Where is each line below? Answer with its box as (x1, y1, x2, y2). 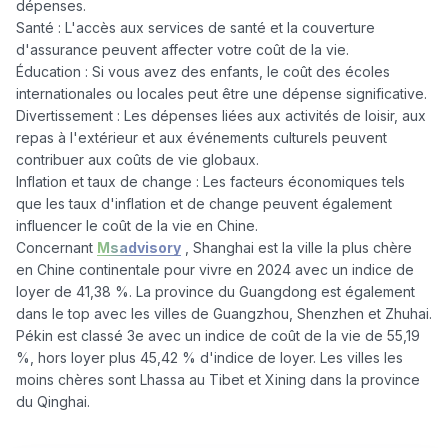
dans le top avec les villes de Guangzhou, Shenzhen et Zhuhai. (16, 305, 432, 323)
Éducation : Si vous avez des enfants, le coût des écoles (16, 63, 390, 81)
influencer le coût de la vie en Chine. (16, 217, 258, 235)
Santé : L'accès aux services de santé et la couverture (16, 19, 375, 37)
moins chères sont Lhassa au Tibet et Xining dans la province (16, 371, 420, 389)
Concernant (16, 239, 97, 257)
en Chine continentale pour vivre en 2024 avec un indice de (16, 261, 414, 279)
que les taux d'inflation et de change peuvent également (16, 195, 392, 213)
